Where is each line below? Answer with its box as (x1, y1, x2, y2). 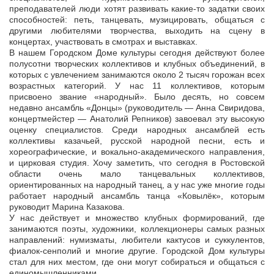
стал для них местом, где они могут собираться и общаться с (9, 257, 265, 267)
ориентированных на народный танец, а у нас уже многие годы (9, 180, 265, 190)
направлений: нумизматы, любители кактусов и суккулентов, (9, 235, 265, 245)
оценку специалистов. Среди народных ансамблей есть (9, 125, 265, 135)
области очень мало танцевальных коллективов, (9, 169, 265, 179)
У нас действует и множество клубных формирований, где (9, 213, 265, 223)
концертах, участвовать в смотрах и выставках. (9, 37, 198, 47)
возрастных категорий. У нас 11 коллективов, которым (9, 81, 265, 91)
